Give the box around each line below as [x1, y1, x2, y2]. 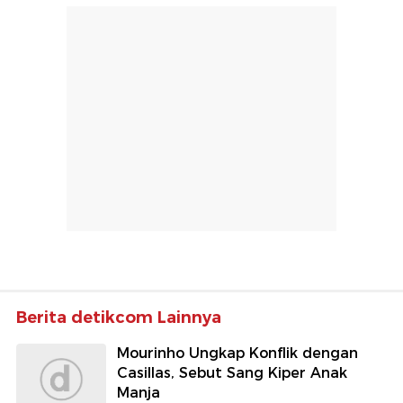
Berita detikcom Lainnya [16, 307, 221, 327]
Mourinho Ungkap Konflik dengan [117, 344, 358, 362]
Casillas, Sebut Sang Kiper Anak [117, 363, 347, 381]
